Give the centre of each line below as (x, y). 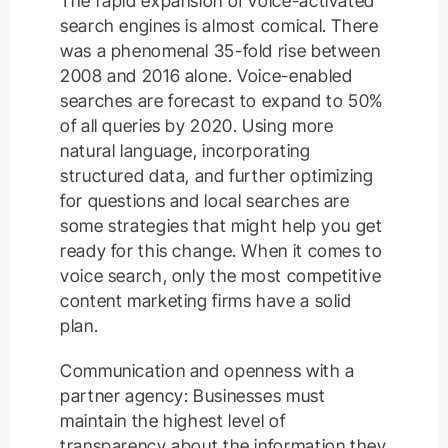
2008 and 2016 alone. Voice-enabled (206, 76)
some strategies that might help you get (221, 226)
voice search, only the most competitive (221, 276)
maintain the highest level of (173, 421)
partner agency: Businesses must (193, 396)
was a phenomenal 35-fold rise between (220, 51)
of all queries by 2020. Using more (197, 126)
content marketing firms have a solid (206, 301)
